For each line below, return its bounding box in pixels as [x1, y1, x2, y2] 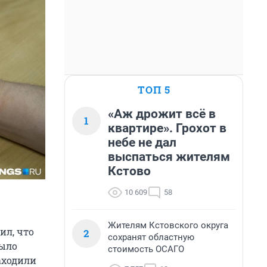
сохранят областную [108, 232, 194, 243]
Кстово [108, 164, 151, 178]
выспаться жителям [108, 150, 230, 164]
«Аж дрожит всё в [108, 107, 216, 121]
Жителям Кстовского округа [108, 220, 228, 231]
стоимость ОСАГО [108, 244, 184, 254]
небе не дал [108, 135, 176, 150]
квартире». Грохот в [108, 121, 226, 135]
